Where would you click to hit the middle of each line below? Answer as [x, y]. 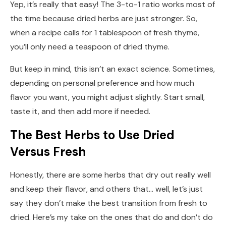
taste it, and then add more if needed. [80, 111]
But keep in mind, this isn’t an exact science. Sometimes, [112, 69]
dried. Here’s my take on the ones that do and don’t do [111, 217]
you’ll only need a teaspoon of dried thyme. [90, 46]
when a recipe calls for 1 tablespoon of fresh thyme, [105, 32]
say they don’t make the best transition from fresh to [109, 203]
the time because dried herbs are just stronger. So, [104, 18]
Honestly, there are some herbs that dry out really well [110, 175]
